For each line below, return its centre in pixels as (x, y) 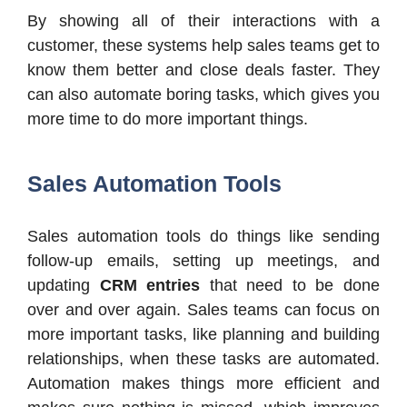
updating (64, 286)
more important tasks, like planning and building (203, 335)
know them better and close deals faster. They (203, 70)
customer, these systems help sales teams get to (203, 46)
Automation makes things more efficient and (203, 384)
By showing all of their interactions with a (203, 21)
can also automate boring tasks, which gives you (203, 95)
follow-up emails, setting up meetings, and (203, 261)
